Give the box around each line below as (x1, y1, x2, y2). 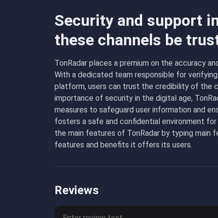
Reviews (54, 183, 99, 197)
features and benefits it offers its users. (54, 140, 192, 149)
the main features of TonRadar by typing (54, 128, 195, 138)
